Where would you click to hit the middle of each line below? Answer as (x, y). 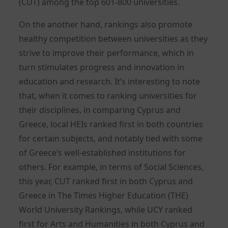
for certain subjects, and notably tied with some (111, 138)
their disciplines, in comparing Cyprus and (100, 110)
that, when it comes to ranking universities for (108, 95)
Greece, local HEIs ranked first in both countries (111, 124)
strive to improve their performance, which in (107, 53)
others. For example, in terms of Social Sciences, (111, 167)
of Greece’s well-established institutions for (103, 152)
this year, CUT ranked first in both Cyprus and (106, 181)
